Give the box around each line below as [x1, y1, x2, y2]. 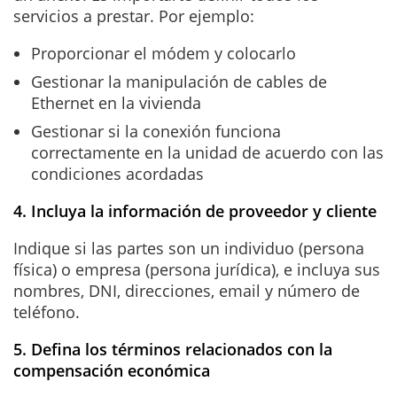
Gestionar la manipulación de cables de [31, 70, 327, 92]
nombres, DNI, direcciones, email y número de [13, 279, 360, 301]
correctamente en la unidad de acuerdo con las [31, 141, 384, 163]
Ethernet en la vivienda [31, 91, 201, 113]
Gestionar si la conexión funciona [31, 120, 281, 142]
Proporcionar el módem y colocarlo [31, 42, 296, 64]
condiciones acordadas [31, 162, 208, 184]
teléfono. [13, 300, 80, 323]
